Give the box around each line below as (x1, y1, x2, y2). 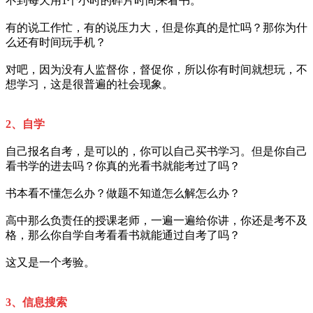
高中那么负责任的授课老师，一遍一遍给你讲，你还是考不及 (6, 214, 307, 226)
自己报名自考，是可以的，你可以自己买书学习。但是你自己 (6, 145, 307, 157)
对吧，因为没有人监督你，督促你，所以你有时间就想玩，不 (6, 63, 307, 75)
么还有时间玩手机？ (6, 36, 106, 48)
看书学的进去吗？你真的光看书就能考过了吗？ (6, 159, 240, 172)
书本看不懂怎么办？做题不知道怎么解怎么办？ (6, 187, 240, 199)
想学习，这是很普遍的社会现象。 (6, 78, 173, 90)
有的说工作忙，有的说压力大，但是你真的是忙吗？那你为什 (6, 21, 307, 34)
